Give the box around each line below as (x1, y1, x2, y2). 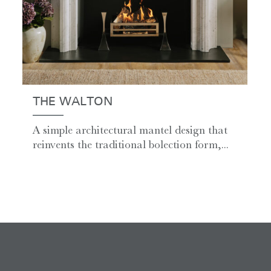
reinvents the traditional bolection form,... (33, 138, 229, 152)
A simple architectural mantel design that (33, 123, 228, 137)
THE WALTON (33, 96, 114, 109)
